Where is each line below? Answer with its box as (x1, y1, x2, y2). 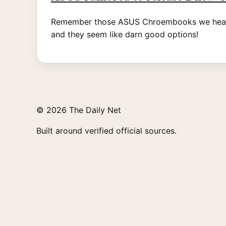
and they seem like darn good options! (51, 29, 198, 39)
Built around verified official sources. (36, 125, 177, 136)
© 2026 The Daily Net (36, 104, 121, 115)
